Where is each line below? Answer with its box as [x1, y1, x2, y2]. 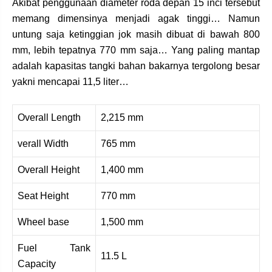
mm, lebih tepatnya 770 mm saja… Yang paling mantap [12, 45, 260, 56]
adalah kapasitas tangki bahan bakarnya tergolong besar [12, 61, 260, 72]
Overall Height [18, 165, 80, 175]
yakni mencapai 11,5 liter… [12, 76, 129, 87]
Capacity [18, 259, 56, 270]
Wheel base [18, 217, 69, 228]
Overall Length [18, 112, 81, 123]
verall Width [18, 138, 69, 149]
